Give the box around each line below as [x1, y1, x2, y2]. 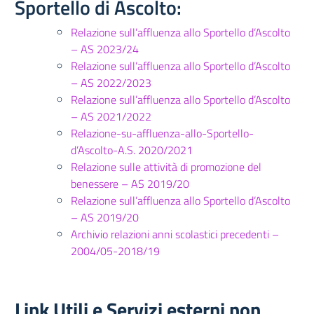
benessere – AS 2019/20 [71, 175, 189, 192]
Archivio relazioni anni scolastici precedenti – [71, 226, 279, 243]
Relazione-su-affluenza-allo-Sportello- [71, 125, 254, 142]
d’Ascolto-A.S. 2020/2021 [71, 142, 193, 158]
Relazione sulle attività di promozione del [71, 158, 261, 175]
